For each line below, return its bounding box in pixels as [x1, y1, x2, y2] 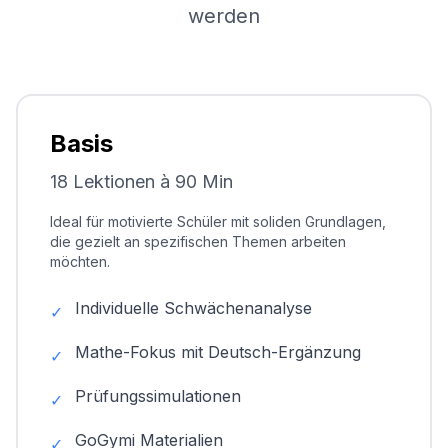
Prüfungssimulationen [75, 386, 241, 406]
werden [188, 4, 260, 28]
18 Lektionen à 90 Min [50, 171, 233, 192]
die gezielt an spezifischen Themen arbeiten [50, 233, 346, 250]
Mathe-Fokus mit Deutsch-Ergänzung [75, 342, 361, 362]
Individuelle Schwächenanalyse [75, 298, 312, 318]
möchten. [50, 253, 110, 270]
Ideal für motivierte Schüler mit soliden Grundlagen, [50, 213, 386, 230]
